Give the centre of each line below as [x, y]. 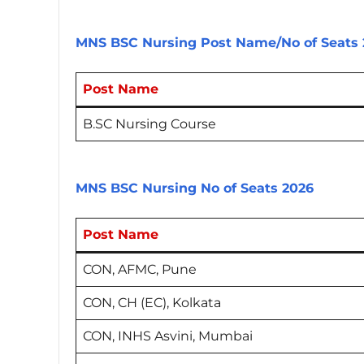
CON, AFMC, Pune [141, 270]
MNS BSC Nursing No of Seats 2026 [195, 188]
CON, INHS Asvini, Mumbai [169, 336]
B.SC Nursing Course [149, 123]
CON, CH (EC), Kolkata [154, 303]
